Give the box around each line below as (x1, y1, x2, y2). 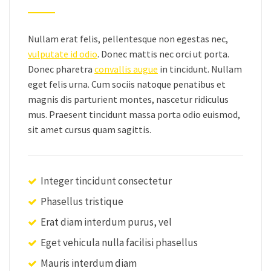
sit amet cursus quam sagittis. (28, 123, 151, 135)
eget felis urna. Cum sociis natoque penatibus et (28, 78, 226, 90)
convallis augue (94, 63, 158, 75)
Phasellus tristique (41, 195, 123, 208)
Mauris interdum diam (41, 256, 137, 270)
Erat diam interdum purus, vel (41, 215, 172, 229)
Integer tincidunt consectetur (41, 174, 172, 188)
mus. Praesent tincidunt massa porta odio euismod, (28, 108, 240, 120)
